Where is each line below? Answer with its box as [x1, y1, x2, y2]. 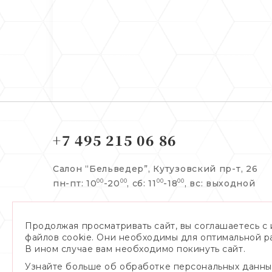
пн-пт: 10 [53, 178, 97, 189]
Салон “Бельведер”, [53, 163, 154, 175]
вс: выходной [189, 178, 256, 189]
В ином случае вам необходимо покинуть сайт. [25, 243, 246, 254]
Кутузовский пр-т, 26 [153, 163, 258, 175]
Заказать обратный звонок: [53, 211, 205, 222]
